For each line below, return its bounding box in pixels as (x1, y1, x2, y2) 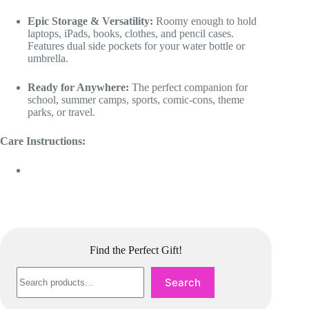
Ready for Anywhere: (28, 81, 129, 94)
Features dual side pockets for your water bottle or (28, 40, 245, 52)
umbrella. (28, 52, 68, 65)
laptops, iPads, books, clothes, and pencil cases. (28, 28, 234, 40)
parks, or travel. (28, 106, 95, 119)
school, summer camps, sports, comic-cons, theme (28, 94, 244, 106)
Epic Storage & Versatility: (28, 15, 153, 28)
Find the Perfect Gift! (90, 244, 183, 257)
